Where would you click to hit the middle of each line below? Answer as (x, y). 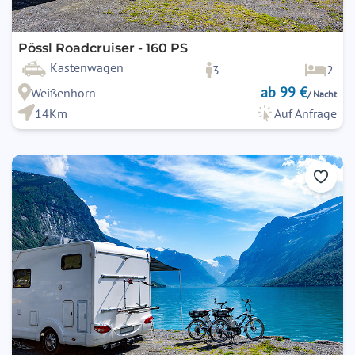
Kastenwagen (87, 68)
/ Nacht (322, 94)
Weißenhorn (63, 93)
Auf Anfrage (305, 114)
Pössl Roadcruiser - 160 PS (103, 48)
